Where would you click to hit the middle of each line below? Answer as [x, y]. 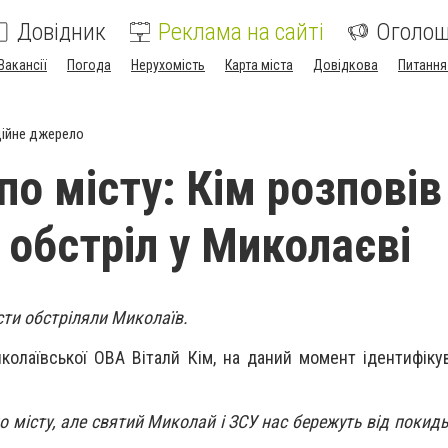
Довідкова [345, 65]
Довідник [61, 32]
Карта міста [259, 65]
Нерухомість [168, 65]
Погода [89, 65]
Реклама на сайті [241, 32]
